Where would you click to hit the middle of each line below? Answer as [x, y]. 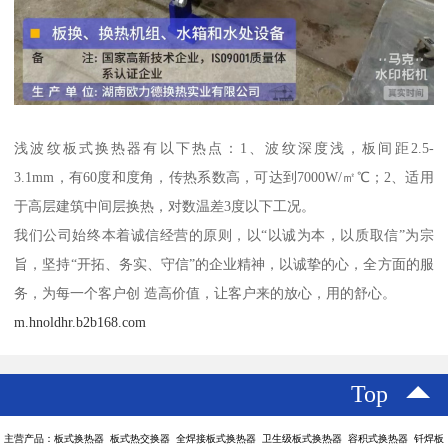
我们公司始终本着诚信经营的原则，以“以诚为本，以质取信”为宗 [224, 234]
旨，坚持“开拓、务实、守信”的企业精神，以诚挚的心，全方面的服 [224, 263]
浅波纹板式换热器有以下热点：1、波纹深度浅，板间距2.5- [224, 147]
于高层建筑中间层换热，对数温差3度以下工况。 [165, 205]
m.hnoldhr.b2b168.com [80, 321]
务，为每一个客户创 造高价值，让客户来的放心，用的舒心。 [205, 292]
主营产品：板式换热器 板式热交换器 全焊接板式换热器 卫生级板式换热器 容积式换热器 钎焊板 [224, 438]
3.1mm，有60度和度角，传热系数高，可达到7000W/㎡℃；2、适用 [224, 176]
